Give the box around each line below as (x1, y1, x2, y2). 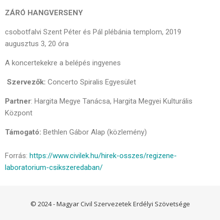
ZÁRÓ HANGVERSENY (5, 8, 83, 17)
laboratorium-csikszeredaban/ (5, 163, 103, 172)
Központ (5, 109, 32, 117)
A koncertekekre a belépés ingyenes (5, 58, 121, 67)
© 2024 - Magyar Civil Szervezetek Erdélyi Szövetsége (30, 199, 190, 208)
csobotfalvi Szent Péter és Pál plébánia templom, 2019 (5, 27, 181, 36)
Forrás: (5, 151, 29, 160)
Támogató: (5, 128, 43, 137)
